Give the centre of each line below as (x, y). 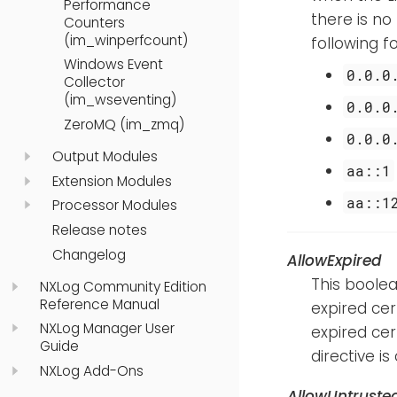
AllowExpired (335, 260)
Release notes (99, 230)
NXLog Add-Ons (92, 371)
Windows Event (113, 65)
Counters (94, 22)
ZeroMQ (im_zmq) (124, 125)
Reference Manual (100, 304)
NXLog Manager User (107, 329)
